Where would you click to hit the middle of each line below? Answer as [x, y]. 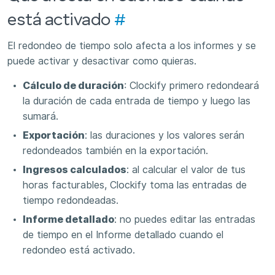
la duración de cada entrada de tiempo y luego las [137, 101]
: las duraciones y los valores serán [165, 135]
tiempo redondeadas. [71, 200]
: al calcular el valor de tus [186, 169]
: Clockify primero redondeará [192, 85]
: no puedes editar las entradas [185, 219]
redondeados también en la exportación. [115, 150]
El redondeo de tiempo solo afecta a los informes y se [132, 46]
